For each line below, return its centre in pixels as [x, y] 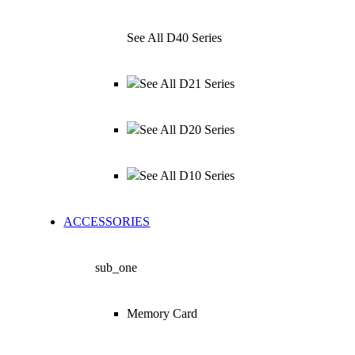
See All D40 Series [175, 38]
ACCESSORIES [107, 221]
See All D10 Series [187, 176]
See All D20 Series [187, 130]
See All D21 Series [187, 84]
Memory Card [162, 313]
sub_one [116, 267]
